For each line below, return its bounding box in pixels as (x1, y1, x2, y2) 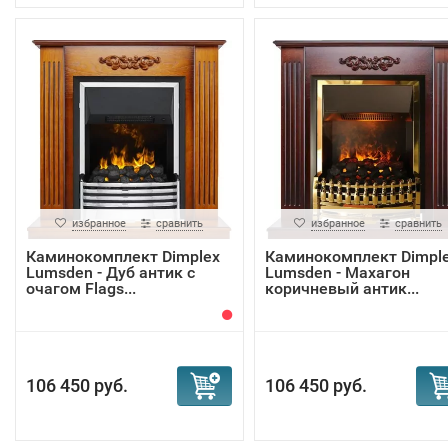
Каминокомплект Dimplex (26, 247, 220, 266)
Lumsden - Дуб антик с (26, 263, 195, 282)
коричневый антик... (264, 279, 419, 298)
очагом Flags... (26, 279, 136, 298)
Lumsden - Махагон (264, 263, 410, 282)
